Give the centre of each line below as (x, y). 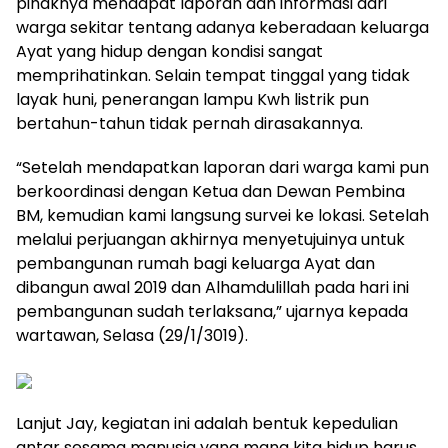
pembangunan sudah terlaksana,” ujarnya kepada (212, 311)
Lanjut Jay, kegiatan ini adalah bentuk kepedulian (207, 423)
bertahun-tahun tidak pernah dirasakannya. (189, 123)
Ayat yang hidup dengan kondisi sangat (169, 51)
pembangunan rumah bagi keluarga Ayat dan (195, 263)
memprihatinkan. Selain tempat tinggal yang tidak (213, 75)
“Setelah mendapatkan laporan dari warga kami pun (222, 167)
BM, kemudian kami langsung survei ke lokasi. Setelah (222, 215)
